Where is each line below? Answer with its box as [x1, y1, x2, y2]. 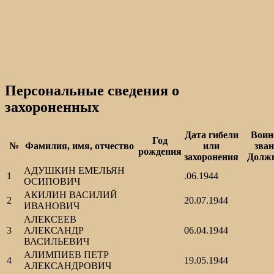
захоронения [184, 152, 239, 163]
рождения [138, 146, 182, 157]
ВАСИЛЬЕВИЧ [24, 236, 89, 247]
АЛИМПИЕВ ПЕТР [24, 250, 109, 261]
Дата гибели [184, 130, 239, 141]
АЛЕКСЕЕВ [24, 214, 76, 225]
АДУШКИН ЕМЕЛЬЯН [24, 165, 125, 176]
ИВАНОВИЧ [24, 201, 80, 212]
